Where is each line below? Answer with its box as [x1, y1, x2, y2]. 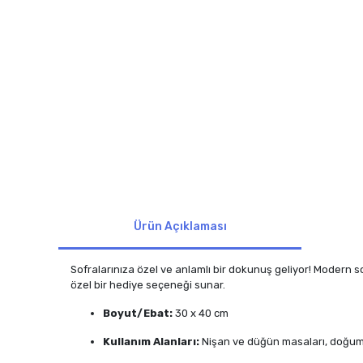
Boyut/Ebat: [103, 307, 173, 319]
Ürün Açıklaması [133, 219, 227, 233]
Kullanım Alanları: [103, 335, 199, 348]
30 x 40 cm [173, 307, 228, 319]
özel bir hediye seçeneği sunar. [70, 279, 225, 291]
